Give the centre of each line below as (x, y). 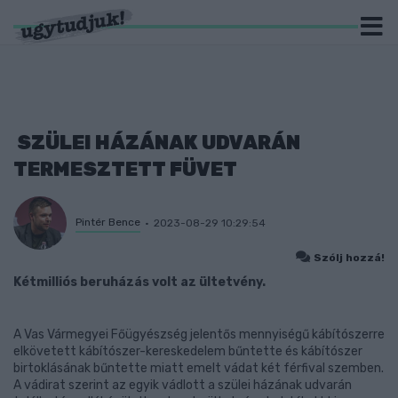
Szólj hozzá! (349, 258)
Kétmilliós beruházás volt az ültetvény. (139, 282)
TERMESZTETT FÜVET (125, 169)
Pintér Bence (108, 222)
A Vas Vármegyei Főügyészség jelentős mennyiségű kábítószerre (199, 334)
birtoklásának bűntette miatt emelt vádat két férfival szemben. (199, 368)
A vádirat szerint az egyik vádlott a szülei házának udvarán (183, 385)
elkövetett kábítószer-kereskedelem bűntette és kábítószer (188, 351)
